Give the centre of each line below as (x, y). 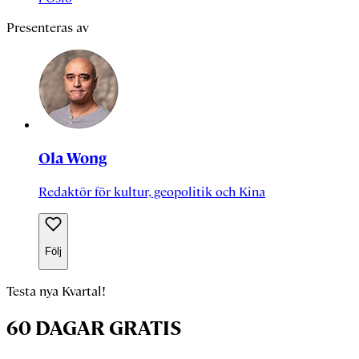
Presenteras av (48, 28)
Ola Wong (73, 158)
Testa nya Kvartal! (56, 292)
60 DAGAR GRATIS (94, 329)
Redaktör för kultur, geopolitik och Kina (152, 192)
